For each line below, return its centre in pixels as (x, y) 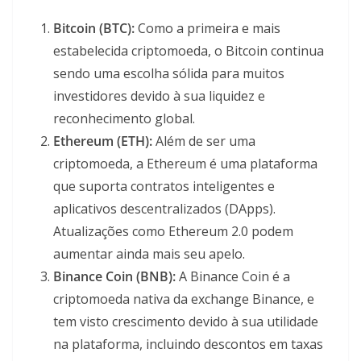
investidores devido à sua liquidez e (159, 96)
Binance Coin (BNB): (114, 277)
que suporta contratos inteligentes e (164, 187)
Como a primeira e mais (207, 29)
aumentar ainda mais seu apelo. (149, 254)
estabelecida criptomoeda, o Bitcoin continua (189, 51)
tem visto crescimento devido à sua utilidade (186, 322)
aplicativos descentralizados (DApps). (164, 209)
